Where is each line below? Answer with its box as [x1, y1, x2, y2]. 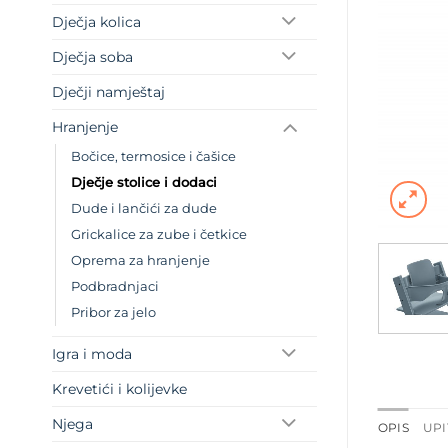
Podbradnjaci [71, 279, 159, 295]
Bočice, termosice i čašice [71, 149, 236, 165]
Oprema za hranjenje [71, 253, 210, 269]
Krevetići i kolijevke [52, 380, 187, 399]
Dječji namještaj [52, 83, 165, 102]
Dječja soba [52, 48, 133, 67]
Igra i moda [52, 345, 132, 364]
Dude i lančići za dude [71, 201, 217, 217]
